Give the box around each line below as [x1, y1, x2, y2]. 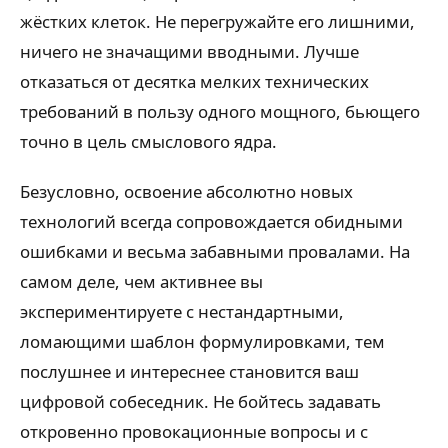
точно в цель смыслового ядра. [20, 130, 277, 153]
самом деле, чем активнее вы [20, 270, 263, 294]
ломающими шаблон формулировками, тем [20, 330, 385, 354]
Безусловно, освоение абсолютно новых [20, 180, 353, 204]
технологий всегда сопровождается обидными [20, 210, 403, 234]
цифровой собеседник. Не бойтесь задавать [20, 390, 381, 414]
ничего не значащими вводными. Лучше [20, 40, 359, 63]
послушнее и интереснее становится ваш [20, 360, 359, 384]
